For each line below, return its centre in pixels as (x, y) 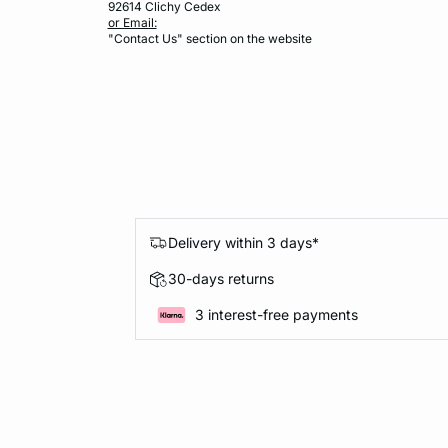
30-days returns (221, 279)
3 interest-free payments (276, 315)
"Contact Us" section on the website (211, 38)
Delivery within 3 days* (243, 243)
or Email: (132, 22)
